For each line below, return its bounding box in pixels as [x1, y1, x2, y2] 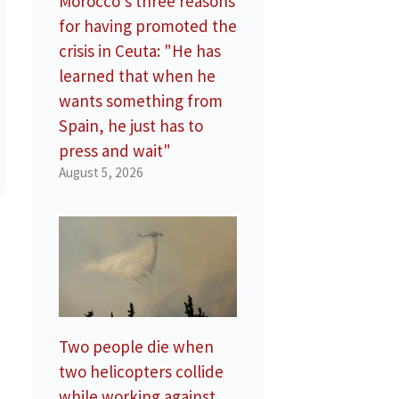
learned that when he [59, 65, 216, 87]
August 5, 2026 [59, 164, 143, 182]
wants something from [59, 90, 223, 112]
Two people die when [59, 336, 214, 358]
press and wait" [59, 140, 171, 162]
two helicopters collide [59, 361, 224, 383]
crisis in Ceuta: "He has [59, 40, 221, 62]
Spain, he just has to [59, 115, 203, 137]
